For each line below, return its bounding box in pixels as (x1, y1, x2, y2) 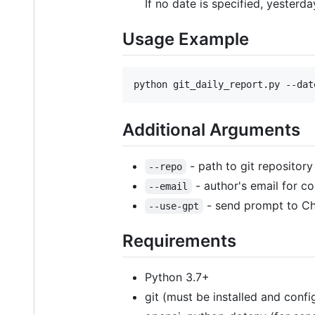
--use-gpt (148, 200, 200, 212)
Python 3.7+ (145, 270, 210, 285)
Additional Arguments (122, 119, 300, 140)
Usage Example (122, 28, 249, 49)
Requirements (122, 231, 236, 252)
